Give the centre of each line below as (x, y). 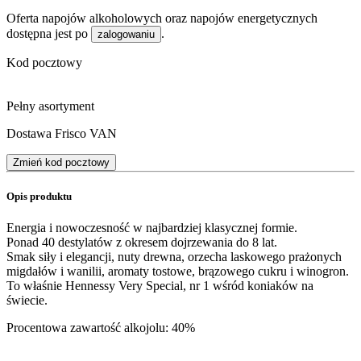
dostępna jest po (49, 33)
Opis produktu (39, 197)
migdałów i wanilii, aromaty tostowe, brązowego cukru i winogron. (178, 272)
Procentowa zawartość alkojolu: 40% (101, 328)
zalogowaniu (126, 34)
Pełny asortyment (50, 106)
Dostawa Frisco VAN (62, 133)
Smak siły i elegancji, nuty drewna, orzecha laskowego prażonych (174, 257)
